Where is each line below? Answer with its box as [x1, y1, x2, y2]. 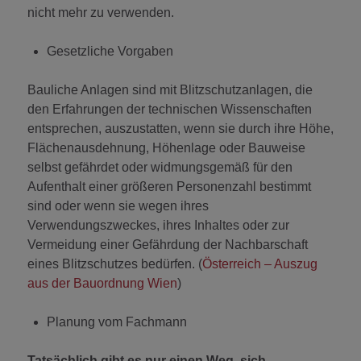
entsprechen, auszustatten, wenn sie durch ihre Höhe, [27, 121, 334, 135]
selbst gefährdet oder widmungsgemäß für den [27, 160, 293, 174]
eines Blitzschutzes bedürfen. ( [27, 256, 202, 271]
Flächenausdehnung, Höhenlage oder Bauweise [27, 140, 305, 155]
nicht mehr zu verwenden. [27, 5, 174, 19]
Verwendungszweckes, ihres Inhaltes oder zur [27, 218, 289, 232]
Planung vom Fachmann [47, 314, 187, 329]
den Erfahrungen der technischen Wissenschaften [27, 102, 312, 116]
